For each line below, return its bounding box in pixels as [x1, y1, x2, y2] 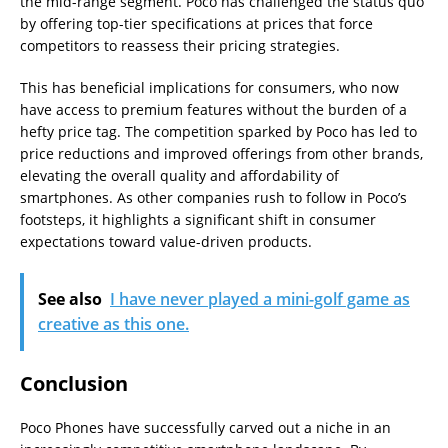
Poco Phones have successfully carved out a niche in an [20, 418, 391, 437]
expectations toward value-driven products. [20, 232, 312, 251]
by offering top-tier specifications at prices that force [20, 14, 373, 33]
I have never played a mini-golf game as [110, 288, 410, 310]
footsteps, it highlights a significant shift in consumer [20, 210, 376, 229]
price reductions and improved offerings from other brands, [20, 144, 423, 163]
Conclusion [20, 370, 128, 397]
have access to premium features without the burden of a [20, 100, 407, 119]
